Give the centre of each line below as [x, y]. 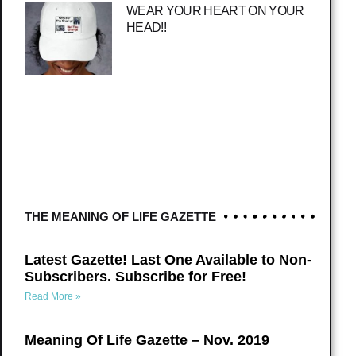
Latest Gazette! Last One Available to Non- [168, 260]
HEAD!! [147, 27]
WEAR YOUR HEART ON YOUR [215, 10]
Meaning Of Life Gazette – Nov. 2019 [147, 341]
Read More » [53, 297]
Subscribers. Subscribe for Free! [136, 277]
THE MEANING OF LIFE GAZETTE [121, 216]
